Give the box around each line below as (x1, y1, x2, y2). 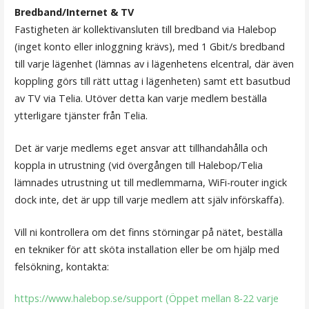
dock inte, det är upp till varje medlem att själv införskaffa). (14, 192, 284, 206)
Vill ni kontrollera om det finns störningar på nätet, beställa (14, 225, 283, 239)
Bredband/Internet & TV (14, 6, 134, 19)
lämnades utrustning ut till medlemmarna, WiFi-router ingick (14, 175, 287, 189)
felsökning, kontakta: (14, 259, 109, 273)
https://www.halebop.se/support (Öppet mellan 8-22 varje (14, 292, 279, 306)
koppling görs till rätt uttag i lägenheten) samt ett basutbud (14, 74, 290, 88)
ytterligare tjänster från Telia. (14, 109, 148, 123)
